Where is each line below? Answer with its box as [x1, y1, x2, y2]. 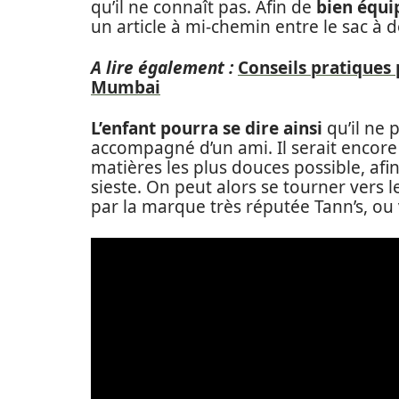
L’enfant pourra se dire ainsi [91, 117, 322, 140]
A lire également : [91, 56, 233, 79]
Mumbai [91, 76, 160, 99]
